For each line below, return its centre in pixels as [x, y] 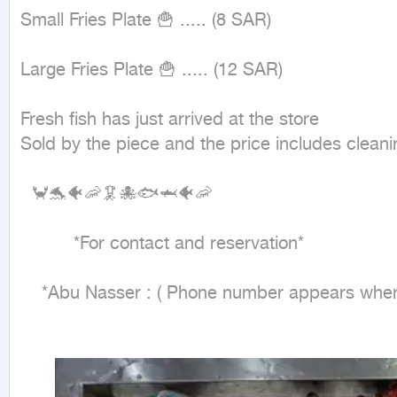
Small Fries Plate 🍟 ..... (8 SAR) [146, 21]
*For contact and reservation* [47, 244]
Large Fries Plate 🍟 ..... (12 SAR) [152, 70]
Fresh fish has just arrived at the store [170, 120]
